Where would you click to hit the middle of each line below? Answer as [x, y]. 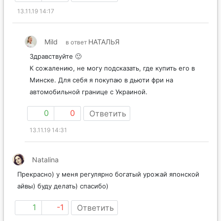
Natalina [45, 170]
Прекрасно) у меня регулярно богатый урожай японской [108, 185]
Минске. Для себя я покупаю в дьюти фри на [101, 91]
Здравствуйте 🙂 [55, 67]
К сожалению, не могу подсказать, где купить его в [112, 79]
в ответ [77, 53]
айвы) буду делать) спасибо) [63, 197]
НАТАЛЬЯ [104, 52]
